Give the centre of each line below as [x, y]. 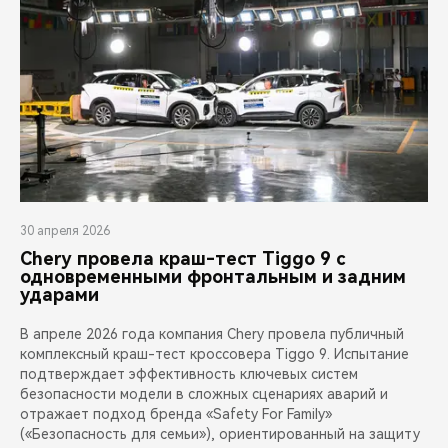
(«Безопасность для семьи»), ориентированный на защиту [220, 434]
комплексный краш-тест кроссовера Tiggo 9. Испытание [214, 354]
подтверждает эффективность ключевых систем [189, 374]
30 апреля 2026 [65, 231]
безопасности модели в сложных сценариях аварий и [204, 394]
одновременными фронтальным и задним [213, 277]
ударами [59, 295]
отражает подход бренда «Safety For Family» [176, 414]
